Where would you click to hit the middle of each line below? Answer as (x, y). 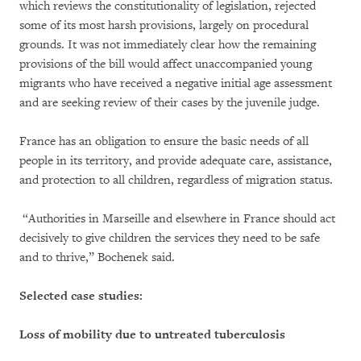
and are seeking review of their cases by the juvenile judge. (170, 102)
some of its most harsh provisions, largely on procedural (164, 25)
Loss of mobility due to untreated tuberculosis (152, 334)
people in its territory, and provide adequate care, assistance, (176, 160)
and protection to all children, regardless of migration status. (176, 180)
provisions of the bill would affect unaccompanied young (166, 64)
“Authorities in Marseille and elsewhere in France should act (177, 218)
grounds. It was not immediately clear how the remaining (168, 44)
